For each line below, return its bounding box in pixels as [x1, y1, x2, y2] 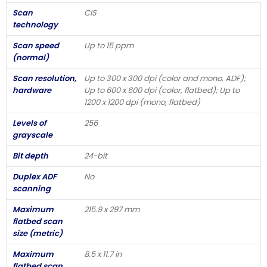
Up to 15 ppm [84, 39, 133, 51]
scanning [13, 182, 51, 194]
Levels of [13, 117, 46, 129]
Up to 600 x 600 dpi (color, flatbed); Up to [84, 84, 240, 96]
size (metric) [13, 227, 63, 239]
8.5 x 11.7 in [84, 248, 122, 260]
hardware [13, 84, 51, 96]
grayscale [13, 129, 52, 141]
